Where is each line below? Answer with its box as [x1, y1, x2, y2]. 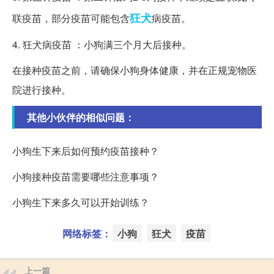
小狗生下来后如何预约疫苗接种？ [12, 144, 159, 158]
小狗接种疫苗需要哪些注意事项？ [12, 169, 159, 184]
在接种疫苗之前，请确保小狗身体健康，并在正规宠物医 [12, 63, 257, 78]
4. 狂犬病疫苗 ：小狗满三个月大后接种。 [12, 37, 191, 52]
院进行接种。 [12, 83, 71, 97]
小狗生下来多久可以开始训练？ [12, 195, 149, 210]
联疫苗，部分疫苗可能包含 [12, 11, 130, 26]
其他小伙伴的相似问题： [27, 110, 135, 125]
